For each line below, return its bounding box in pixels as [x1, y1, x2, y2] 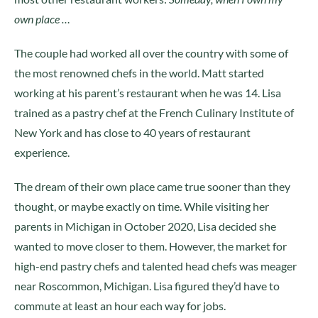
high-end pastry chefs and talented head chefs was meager [14, 259, 297, 273]
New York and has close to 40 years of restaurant [14, 126, 251, 139]
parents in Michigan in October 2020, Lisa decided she [14, 219, 276, 233]
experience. [14, 146, 70, 159]
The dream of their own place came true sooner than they [14, 180, 290, 193]
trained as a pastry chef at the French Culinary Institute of [14, 106, 294, 119]
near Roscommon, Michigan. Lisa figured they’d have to [14, 279, 280, 292]
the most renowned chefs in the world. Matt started [14, 66, 264, 79]
